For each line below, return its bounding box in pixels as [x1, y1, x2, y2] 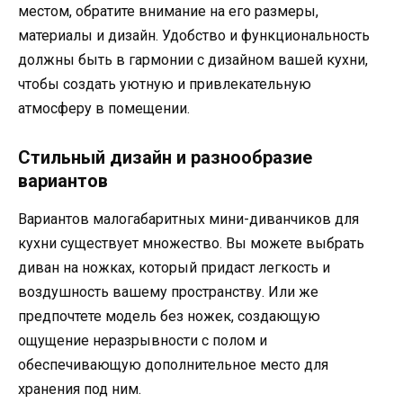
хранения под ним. [18, 380, 141, 398]
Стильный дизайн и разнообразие [18, 146, 312, 168]
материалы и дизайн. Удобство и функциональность [18, 27, 370, 45]
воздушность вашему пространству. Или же [18, 282, 318, 300]
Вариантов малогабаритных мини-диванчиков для [18, 210, 359, 228]
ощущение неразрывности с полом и [18, 331, 267, 349]
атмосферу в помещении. [18, 100, 190, 118]
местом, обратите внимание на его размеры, [18, 3, 318, 21]
